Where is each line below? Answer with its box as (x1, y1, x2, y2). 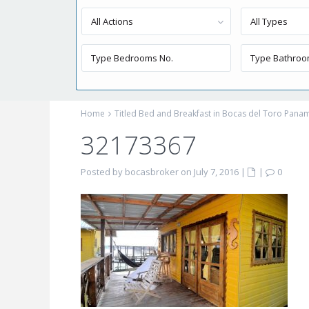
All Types (250, 15, 288, 28)
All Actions (91, 15, 133, 28)
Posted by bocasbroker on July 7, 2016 (81, 166, 239, 178)
